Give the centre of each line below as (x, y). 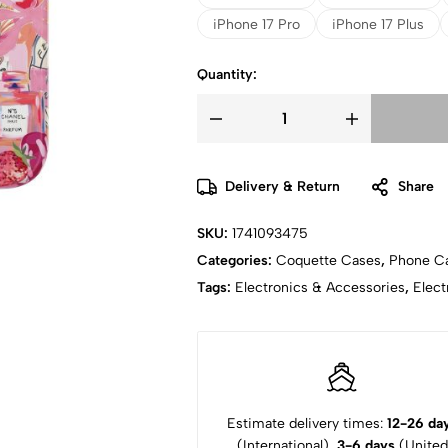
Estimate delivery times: (306, 423)
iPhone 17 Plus (378, 24)
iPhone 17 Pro (256, 24)
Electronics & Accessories (320, 288)
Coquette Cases (328, 261)
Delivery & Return (282, 187)
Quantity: (227, 75)
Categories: (236, 261)
